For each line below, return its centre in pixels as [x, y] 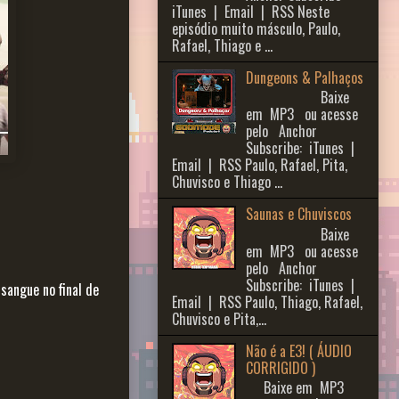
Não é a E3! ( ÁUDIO [299, 350]
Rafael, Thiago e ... [222, 46]
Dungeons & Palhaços [305, 78]
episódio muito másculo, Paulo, [256, 29]
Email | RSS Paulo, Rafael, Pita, [260, 165]
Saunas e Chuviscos [299, 214]
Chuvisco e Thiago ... [227, 182]
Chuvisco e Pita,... [219, 318]
